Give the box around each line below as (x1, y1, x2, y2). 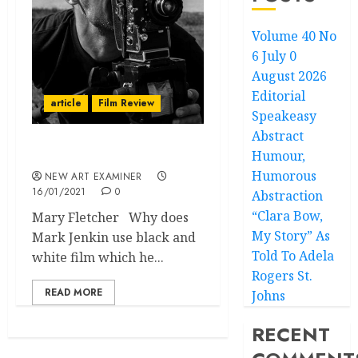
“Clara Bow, (252, 207, 324, 225)
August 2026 (252, 67, 328, 85)
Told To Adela (252, 247, 335, 265)
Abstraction (252, 187, 324, 205)
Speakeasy (252, 107, 317, 125)
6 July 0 (252, 47, 297, 65)
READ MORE (45, 285, 102, 300)
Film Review (98, 96, 154, 110)
